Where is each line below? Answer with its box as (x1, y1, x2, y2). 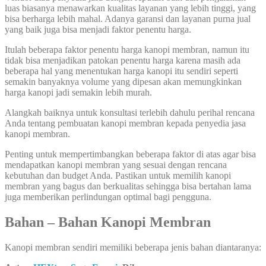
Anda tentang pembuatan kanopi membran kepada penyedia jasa (5, 118, 246, 128)
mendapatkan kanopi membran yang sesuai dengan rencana (5, 159, 227, 170)
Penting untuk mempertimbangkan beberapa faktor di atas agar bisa (5, 148, 256, 159)
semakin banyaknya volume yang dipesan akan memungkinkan (5, 76, 242, 87)
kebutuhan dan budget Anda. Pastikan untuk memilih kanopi (5, 170, 231, 180)
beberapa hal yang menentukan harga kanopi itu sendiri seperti (5, 65, 238, 76)
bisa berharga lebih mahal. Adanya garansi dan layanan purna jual (5, 13, 251, 24)
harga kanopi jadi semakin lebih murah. (5, 87, 152, 97)
